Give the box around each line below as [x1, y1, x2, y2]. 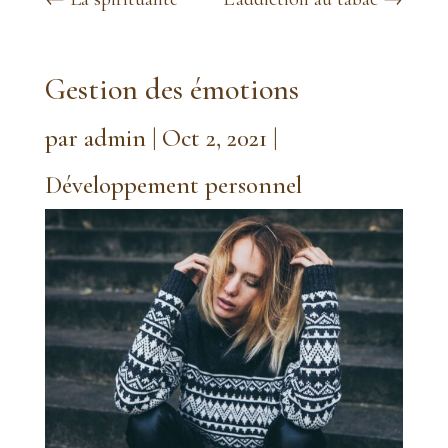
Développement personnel [44, 170, 302, 201]
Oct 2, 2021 [161, 123, 267, 154]
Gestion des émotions [44, 71, 299, 109]
